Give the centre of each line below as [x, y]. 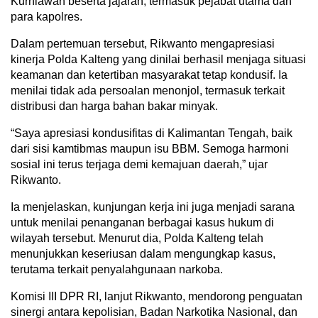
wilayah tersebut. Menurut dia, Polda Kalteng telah [137, 238]
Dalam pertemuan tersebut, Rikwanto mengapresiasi [143, 44]
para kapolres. [46, 17]
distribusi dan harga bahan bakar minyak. [114, 106]
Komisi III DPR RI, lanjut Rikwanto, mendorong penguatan [157, 297]
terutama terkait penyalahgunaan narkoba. [117, 270]
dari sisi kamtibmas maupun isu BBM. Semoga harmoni [150, 149]
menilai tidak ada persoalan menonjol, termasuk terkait [148, 91]
